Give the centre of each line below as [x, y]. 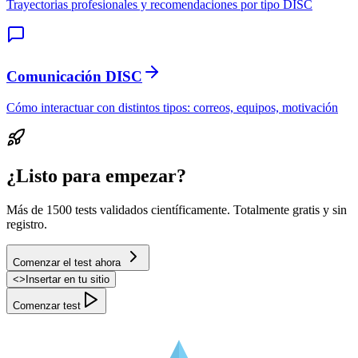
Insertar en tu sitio [68, 280]
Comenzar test [47, 306]
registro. [27, 225]
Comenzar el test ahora [67, 263]
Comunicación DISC [74, 76]
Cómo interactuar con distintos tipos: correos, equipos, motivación [172, 107]
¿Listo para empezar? [96, 176]
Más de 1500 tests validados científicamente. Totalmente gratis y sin [177, 210]
